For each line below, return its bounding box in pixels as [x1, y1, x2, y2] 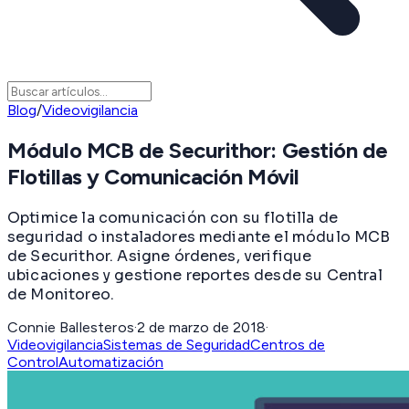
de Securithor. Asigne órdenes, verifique [7, 246, 312, 266]
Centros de [250, 335, 325, 353]
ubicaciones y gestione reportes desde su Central [7, 265, 383, 285]
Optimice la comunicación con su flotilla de [7, 207, 338, 227]
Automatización [58, 352, 163, 371]
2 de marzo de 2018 [137, 318, 267, 336]
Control [7, 352, 58, 371]
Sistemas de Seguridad [103, 335, 250, 353]
